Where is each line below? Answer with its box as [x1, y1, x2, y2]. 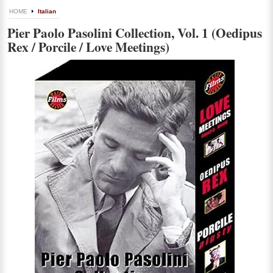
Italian [38, 8, 56, 15]
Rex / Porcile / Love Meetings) [7, 37, 169, 56]
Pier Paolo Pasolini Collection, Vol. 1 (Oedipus [7, 23, 262, 42]
